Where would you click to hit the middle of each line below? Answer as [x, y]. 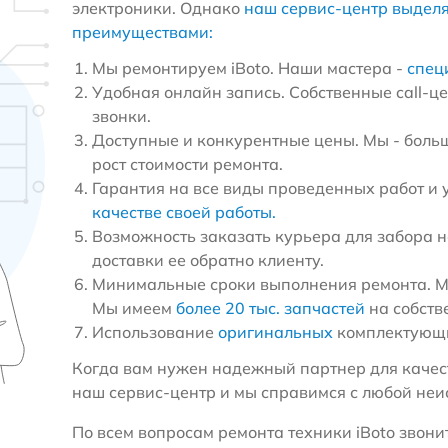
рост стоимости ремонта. [187, 164]
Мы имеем [133, 308]
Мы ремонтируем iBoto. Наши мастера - [249, 68]
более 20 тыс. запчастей [270, 308]
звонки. [121, 116]
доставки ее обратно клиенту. [207, 260]
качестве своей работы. [183, 212]
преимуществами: [142, 32]
